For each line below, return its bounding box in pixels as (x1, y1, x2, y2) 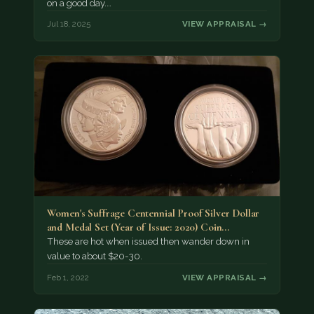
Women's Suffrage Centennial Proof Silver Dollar (46, 207, 260, 220)
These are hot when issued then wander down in (46, 236, 250, 247)
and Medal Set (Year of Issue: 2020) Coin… (46, 221, 230, 234)
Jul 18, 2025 (46, 19, 90, 29)
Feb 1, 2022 (46, 272, 89, 282)
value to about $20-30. (46, 251, 142, 262)
